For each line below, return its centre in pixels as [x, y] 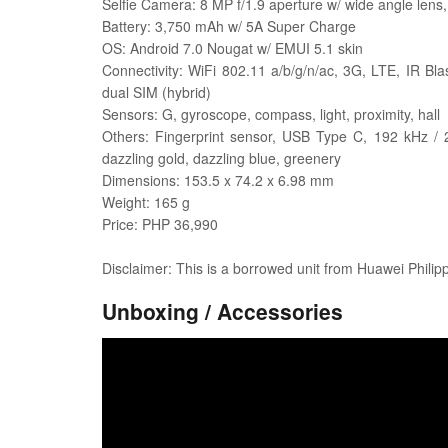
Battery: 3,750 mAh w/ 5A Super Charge [229, 26]
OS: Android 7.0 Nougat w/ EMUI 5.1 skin [232, 48]
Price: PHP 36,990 [160, 224]
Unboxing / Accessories [222, 311]
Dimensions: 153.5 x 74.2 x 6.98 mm [218, 180]
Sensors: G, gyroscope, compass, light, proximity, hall [271, 114]
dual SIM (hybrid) [156, 92]
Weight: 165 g [146, 202]
